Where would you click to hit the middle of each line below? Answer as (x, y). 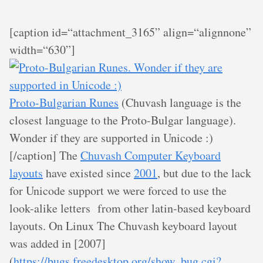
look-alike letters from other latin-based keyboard (130, 208)
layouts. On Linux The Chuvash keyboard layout (123, 226)
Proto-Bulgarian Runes (64, 102)
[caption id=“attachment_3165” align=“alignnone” (130, 32)
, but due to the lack (204, 173)
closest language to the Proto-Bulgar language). (123, 120)
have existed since (88, 173)
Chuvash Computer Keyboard (151, 155)
